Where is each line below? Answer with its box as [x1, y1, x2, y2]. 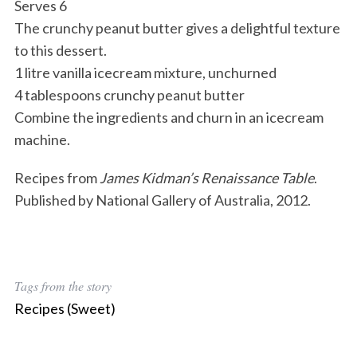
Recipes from [14, 169, 100, 187]
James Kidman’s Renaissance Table [99, 169, 314, 187]
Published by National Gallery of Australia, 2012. [14, 191, 311, 210]
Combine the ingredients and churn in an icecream [14, 108, 324, 127]
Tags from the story [14, 277, 112, 295]
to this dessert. [14, 41, 107, 60]
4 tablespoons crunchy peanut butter [14, 86, 245, 104]
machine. [14, 131, 70, 149]
